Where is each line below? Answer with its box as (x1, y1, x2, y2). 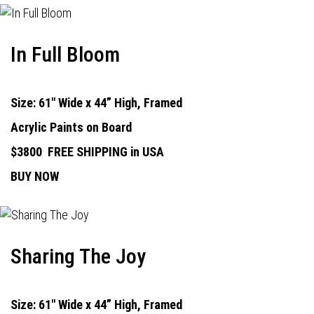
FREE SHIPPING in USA (48, 144, 164, 159)
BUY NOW (11, 169, 59, 184)
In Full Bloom (11, 42, 120, 67)
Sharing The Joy (11, 244, 146, 268)
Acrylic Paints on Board (11, 120, 132, 135)
